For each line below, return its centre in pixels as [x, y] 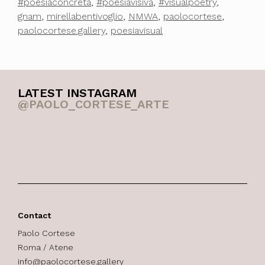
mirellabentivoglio [85, 17]
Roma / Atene [46, 248]
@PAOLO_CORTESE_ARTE [93, 104]
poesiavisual [137, 31]
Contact [34, 216]
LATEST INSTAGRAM [77, 93]
